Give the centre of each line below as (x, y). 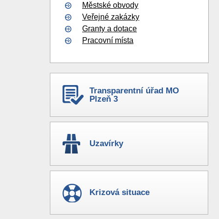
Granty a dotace (109, 29)
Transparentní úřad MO (134, 91)
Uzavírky (106, 143)
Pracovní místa (108, 40)
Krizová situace (120, 192)
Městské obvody (110, 5)
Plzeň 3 (104, 99)
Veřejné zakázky (111, 17)
